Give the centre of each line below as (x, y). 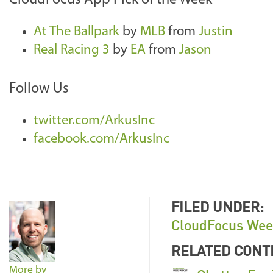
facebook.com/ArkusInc (101, 139)
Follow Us (39, 89)
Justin (216, 32)
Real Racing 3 (72, 50)
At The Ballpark (76, 32)
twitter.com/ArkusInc (94, 121)
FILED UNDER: (218, 207)
